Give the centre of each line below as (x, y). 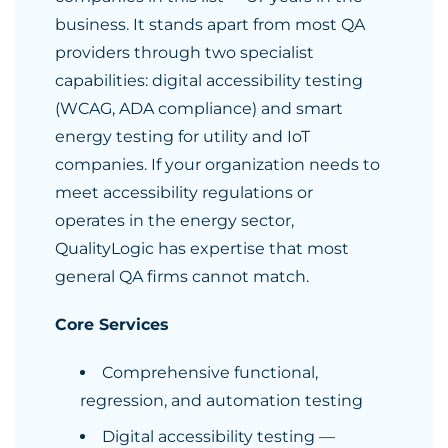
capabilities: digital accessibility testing (209, 80)
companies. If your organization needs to (217, 164)
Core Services (112, 324)
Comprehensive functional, (210, 372)
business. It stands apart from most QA (210, 24)
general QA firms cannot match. (182, 276)
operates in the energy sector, (174, 220)
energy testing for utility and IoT (182, 136)
